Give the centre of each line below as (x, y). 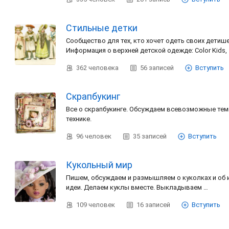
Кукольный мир (99, 165)
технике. (79, 119)
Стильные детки (102, 28)
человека (104, 68)
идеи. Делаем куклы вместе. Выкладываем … (138, 187)
